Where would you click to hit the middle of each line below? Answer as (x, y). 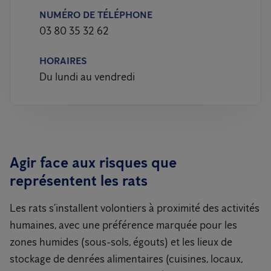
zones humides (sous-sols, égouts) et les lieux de (121, 242)
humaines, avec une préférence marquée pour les (123, 225)
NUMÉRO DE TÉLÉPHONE (96, 15)
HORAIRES (63, 61)
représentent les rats (79, 181)
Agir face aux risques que (93, 162)
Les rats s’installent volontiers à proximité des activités (135, 208)
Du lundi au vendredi (87, 77)
